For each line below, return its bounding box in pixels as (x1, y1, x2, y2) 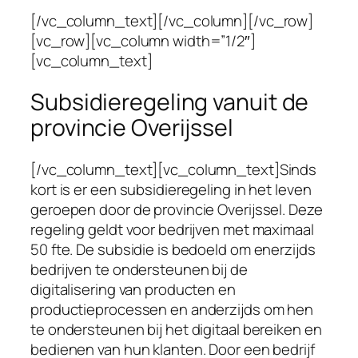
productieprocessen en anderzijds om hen (30, 298, 314, 320)
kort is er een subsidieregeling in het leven (30, 178, 312, 200)
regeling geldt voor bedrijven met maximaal (30, 218, 314, 240)
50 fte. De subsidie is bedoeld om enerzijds (30, 238, 316, 260)
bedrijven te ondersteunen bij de (30, 258, 248, 280)
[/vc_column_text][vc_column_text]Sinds (30, 158, 317, 180)
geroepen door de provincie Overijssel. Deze (30, 198, 323, 220)
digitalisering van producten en (30, 278, 236, 300)
